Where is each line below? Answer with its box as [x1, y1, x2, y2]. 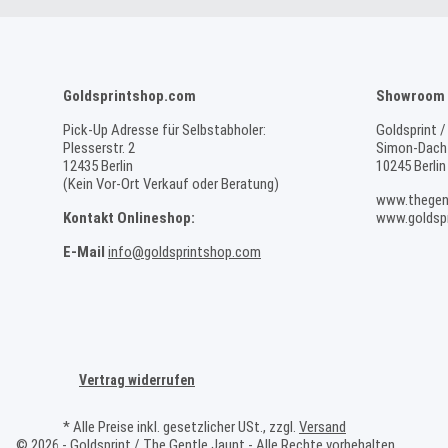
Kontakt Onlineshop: [63, 209, 195, 227]
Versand [299, 418, 346, 436]
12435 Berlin [63, 157, 133, 175]
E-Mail [63, 243, 105, 261]
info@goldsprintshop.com [108, 243, 261, 261]
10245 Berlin [375, 157, 446, 175]
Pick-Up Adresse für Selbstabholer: [63, 121, 266, 139]
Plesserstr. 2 [63, 139, 135, 157]
